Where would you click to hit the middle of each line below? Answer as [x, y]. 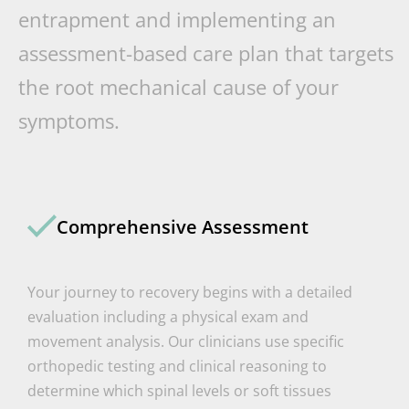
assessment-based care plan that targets [206, 52]
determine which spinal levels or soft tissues [179, 390]
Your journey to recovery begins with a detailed [190, 292]
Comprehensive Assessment [183, 227]
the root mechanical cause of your [178, 86]
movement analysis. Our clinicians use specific [186, 341]
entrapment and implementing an [177, 19]
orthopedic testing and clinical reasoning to [177, 366]
